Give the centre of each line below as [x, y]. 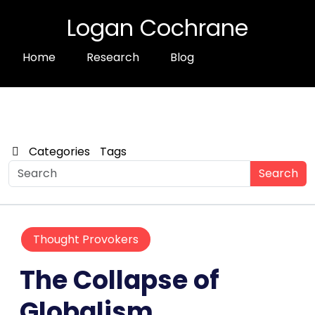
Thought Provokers [86, 239]
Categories [59, 152]
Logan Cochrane [157, 28]
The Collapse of [120, 280]
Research [113, 57]
